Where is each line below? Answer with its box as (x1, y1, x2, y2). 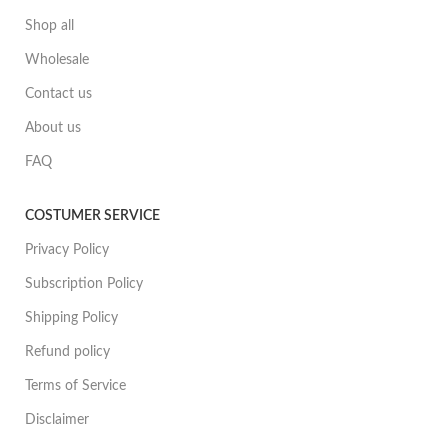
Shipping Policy (25, 311, 119, 326)
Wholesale (25, 53, 90, 68)
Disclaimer (25, 413, 90, 428)
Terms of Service (25, 379, 127, 394)
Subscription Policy (25, 277, 144, 292)
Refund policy (25, 345, 111, 360)
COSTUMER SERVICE (25, 209, 161, 224)
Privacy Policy (25, 243, 110, 258)
